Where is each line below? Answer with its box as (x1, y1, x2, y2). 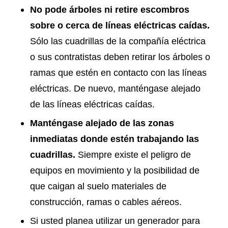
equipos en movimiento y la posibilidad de (30, 165, 199, 176)
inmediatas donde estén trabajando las (30, 133, 199, 145)
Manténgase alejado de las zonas (30, 118, 174, 129)
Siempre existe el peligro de (75, 149, 191, 160)
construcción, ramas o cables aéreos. (30, 196, 182, 208)
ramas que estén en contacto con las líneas (30, 67, 207, 78)
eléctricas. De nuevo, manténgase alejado (30, 83, 201, 94)
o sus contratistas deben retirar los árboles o (30, 51, 210, 63)
